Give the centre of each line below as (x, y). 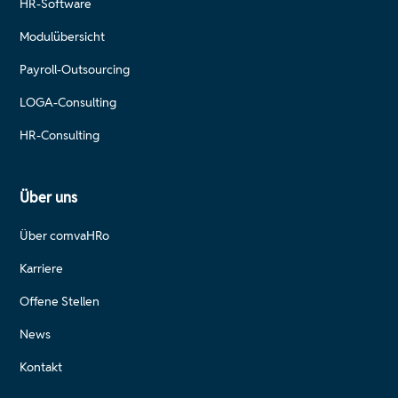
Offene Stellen (60, 301)
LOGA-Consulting (68, 102)
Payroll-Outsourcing (75, 69)
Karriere (42, 268)
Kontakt (41, 366)
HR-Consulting (60, 135)
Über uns (49, 197)
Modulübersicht (63, 36)
